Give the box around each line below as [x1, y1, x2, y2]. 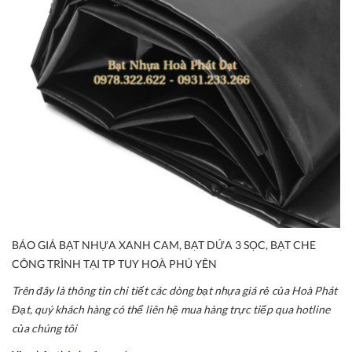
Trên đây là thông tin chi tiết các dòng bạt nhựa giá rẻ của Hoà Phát [12, 283, 337, 297]
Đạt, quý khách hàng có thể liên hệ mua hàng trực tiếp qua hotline [12, 302, 330, 316]
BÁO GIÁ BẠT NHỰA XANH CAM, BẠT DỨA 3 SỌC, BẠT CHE [12, 237, 316, 251]
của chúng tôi [12, 321, 77, 335]
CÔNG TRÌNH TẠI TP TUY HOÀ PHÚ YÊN [12, 256, 217, 270]
